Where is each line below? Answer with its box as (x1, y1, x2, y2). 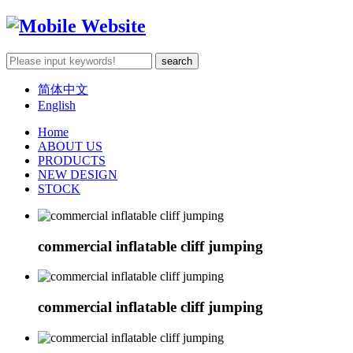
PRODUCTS (38, 153, 106, 167)
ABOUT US (38, 139, 102, 153)
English (38, 98, 76, 112)
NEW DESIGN (38, 167, 117, 181)
